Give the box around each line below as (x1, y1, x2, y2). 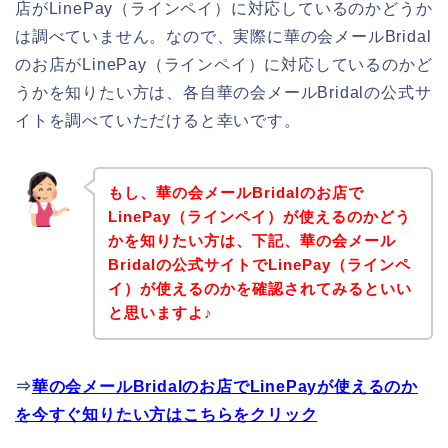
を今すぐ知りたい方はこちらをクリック (15, 406, 318, 424)
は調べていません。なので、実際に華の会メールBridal (15, 27, 432, 45)
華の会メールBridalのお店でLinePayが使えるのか (31, 378, 419, 396)
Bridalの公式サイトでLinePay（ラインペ (107, 256, 411, 274)
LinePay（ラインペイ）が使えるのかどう (107, 208, 411, 226)
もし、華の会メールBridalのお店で (107, 184, 364, 202)
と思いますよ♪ (107, 304, 213, 322)
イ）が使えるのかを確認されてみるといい (107, 280, 412, 298)
